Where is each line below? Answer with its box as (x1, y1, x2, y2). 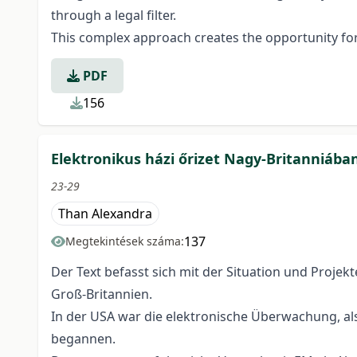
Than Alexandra (58, 205, 152, 222)
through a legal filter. (51, 6, 176, 24)
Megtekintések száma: (65, 233, 184, 249)
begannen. (51, 330, 116, 347)
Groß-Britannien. (51, 285, 152, 303)
